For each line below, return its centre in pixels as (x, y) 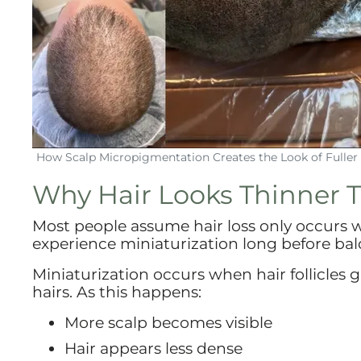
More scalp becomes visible (168, 323)
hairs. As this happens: (117, 292)
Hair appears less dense (154, 348)
